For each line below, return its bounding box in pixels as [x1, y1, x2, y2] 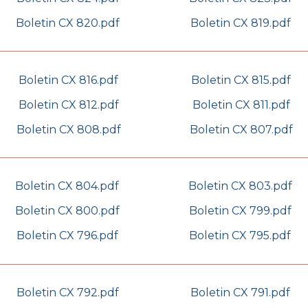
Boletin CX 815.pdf [191, 73, 291, 87]
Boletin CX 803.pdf [188, 179, 292, 193]
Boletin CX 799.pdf [188, 204, 291, 218]
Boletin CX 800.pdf [14, 204, 120, 218]
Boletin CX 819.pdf [190, 16, 291, 30]
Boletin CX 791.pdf [190, 286, 290, 300]
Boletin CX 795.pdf [189, 229, 291, 243]
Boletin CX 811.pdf [192, 98, 290, 111]
